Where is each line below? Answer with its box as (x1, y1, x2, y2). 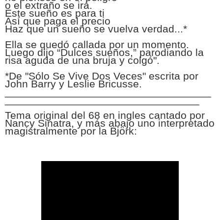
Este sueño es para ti (5, 7, 105, 19)
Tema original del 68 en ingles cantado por (5, 110, 205, 121)
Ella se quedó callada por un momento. (5, 39, 189, 50)
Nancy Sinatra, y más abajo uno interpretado (5, 117, 215, 129)
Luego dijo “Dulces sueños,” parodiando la (5, 47, 204, 58)
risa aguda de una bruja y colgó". (5, 55, 160, 66)
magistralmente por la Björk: (5, 125, 137, 137)
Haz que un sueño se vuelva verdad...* (5, 23, 187, 34)
